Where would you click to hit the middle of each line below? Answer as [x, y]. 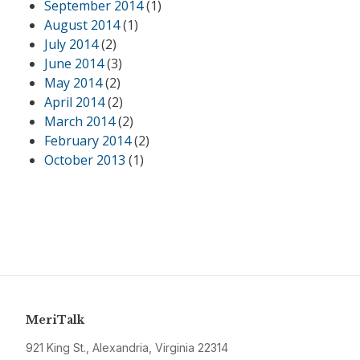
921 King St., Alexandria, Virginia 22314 [127, 347]
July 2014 [71, 44]
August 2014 [82, 25]
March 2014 [80, 121]
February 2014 [88, 140]
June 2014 [74, 63]
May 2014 [73, 82]
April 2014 [74, 102]
